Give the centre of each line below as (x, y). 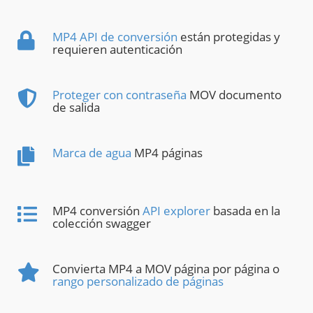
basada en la (245, 211)
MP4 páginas (167, 153)
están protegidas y (229, 37)
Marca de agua (92, 153)
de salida (76, 108)
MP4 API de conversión (115, 37)
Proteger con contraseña (119, 95)
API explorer (176, 211)
